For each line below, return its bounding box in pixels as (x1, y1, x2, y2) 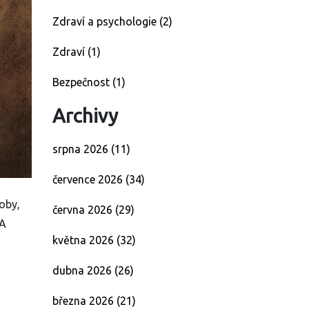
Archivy (52, 105, 118, 126)
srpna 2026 (52, 143, 111, 155)
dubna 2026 (52, 264, 114, 277)
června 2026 (52, 203, 115, 216)
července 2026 (52, 173, 126, 186)
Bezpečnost (52, 76, 112, 88)
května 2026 (52, 234, 117, 246)
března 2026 (52, 295, 117, 307)
